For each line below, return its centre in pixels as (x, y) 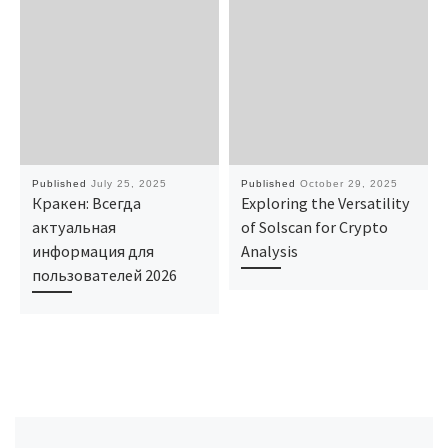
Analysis (269, 251)
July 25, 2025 (128, 184)
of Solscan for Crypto (314, 227)
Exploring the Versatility (325, 203)
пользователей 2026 (104, 275)
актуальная (73, 227)
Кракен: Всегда (86, 203)
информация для (92, 251)
